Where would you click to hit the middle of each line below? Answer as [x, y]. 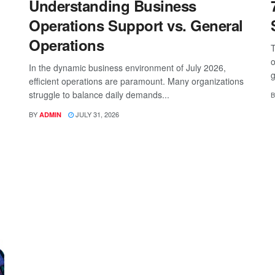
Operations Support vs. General [136, 25]
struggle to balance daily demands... [99, 94]
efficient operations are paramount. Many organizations [137, 81]
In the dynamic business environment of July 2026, [128, 67]
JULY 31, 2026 [97, 114]
